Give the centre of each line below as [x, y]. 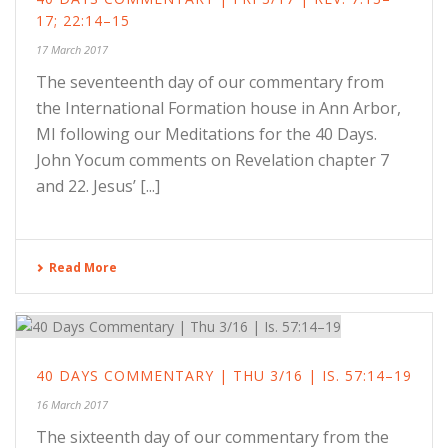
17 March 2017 [72, 50]
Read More [83, 268]
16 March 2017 [72, 404]
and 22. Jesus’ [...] [98, 186]
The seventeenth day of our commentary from [210, 82]
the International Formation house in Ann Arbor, [218, 108]
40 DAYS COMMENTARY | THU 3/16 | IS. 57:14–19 [224, 375]
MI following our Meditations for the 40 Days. [206, 134]
